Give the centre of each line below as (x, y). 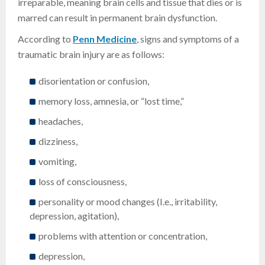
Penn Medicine (105, 39)
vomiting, (57, 161)
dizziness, (58, 141)
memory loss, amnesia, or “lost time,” (111, 101)
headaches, (61, 121)
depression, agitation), (74, 216)
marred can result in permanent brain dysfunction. (117, 18)
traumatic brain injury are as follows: (91, 54)
